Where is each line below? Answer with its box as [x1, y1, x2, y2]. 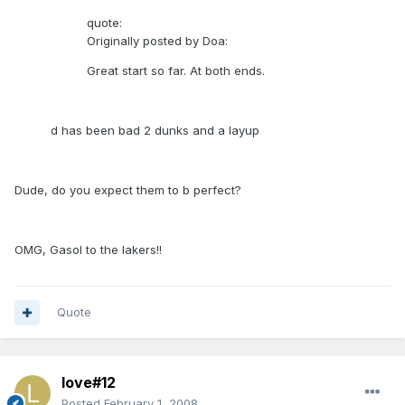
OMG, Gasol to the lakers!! [14, 242, 162, 258]
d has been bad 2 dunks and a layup [51, 123, 259, 138]
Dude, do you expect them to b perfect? [14, 183, 241, 198]
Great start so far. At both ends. [87, 63, 265, 79]
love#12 [61, 373, 116, 392]
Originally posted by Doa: [87, 33, 228, 49]
